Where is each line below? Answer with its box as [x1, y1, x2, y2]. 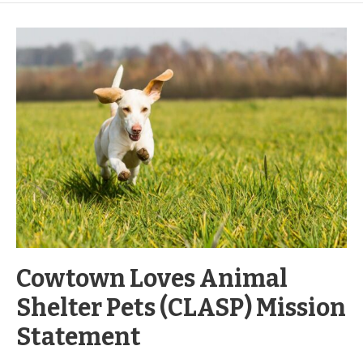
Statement [16, 322, 141, 352]
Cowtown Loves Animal [16, 264, 288, 294]
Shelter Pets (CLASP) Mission [16, 293, 346, 323]
